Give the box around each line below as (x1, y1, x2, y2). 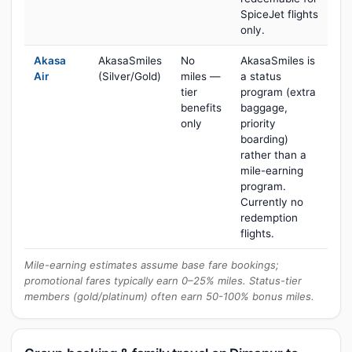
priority (240, 117, 276, 130)
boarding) (240, 133, 288, 145)
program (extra (240, 86, 316, 98)
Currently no (240, 196, 303, 208)
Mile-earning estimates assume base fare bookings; (24, 258, 279, 271)
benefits (181, 101, 222, 114)
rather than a (240, 148, 306, 161)
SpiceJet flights (240, 8, 318, 20)
